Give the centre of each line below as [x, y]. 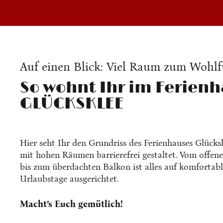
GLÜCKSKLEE [72, 104]
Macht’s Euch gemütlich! [71, 204]
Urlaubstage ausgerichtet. [69, 179]
